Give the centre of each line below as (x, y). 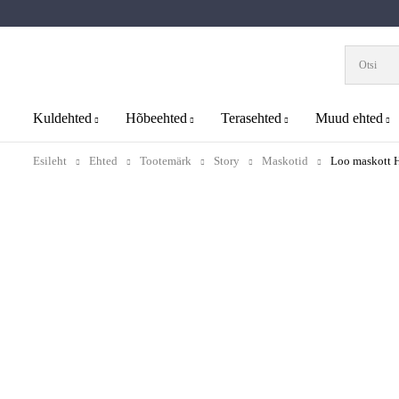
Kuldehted (62, 118)
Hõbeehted (156, 118)
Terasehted (251, 118)
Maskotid (285, 160)
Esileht (50, 160)
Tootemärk (166, 160)
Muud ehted (349, 118)
